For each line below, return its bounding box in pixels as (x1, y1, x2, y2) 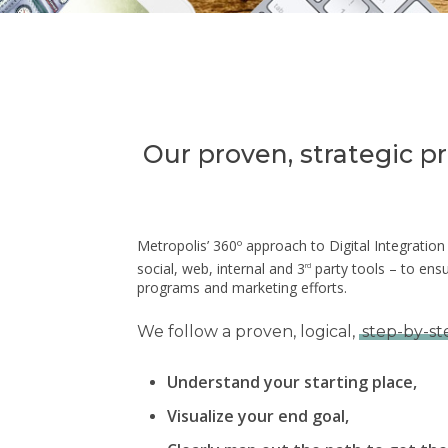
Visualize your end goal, (166, 405, 349, 428)
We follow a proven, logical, (136, 322, 359, 342)
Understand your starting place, (166, 371, 417, 394)
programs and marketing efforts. (136, 278, 347, 298)
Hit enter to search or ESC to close (90, 393, 314, 412)
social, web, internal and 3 (136, 258, 305, 278)
